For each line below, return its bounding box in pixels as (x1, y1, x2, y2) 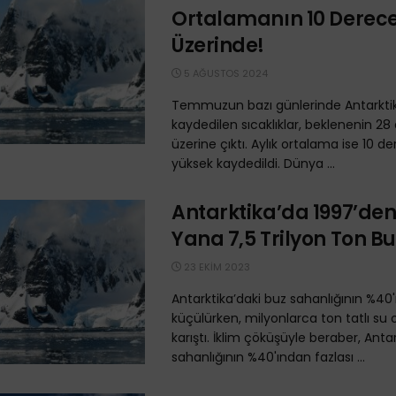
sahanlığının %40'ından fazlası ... (171, 348, 365, 366)
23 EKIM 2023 (181, 260, 250, 274)
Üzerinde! (171, 32, 265, 59)
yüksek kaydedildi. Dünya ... (171, 155, 335, 172)
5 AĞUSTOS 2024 (181, 66, 268, 80)
